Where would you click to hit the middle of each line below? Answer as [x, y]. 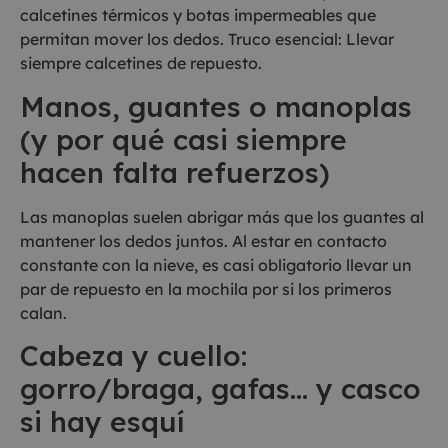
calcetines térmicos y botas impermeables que [198, 15]
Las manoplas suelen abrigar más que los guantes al [222, 216]
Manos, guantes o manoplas [216, 106]
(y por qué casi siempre [183, 139]
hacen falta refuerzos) [175, 172]
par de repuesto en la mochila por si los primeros [206, 288]
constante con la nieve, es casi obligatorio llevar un [216, 264]
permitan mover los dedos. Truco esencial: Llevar [207, 39]
